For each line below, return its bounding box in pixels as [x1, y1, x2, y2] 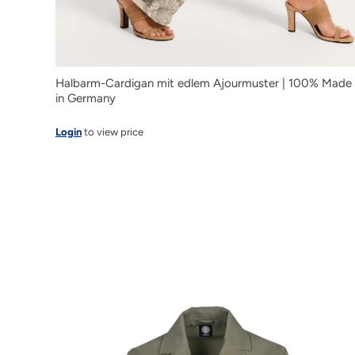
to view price [82, 126, 143, 139]
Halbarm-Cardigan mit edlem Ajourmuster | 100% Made [55, 76, 352, 91]
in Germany [55, 91, 116, 106]
